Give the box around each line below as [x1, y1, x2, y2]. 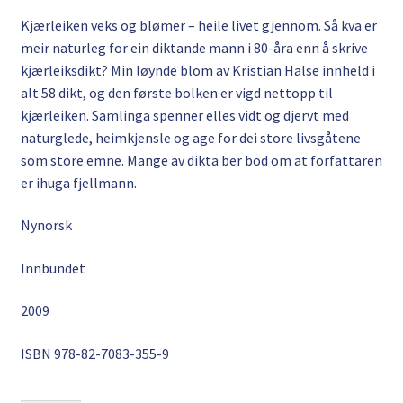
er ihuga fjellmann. [20, 173, 137, 192]
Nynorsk [20, 216, 72, 235]
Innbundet [20, 258, 85, 277]
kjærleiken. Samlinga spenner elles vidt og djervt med [20, 105, 349, 124]
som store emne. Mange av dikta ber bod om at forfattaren [20, 150, 382, 169]
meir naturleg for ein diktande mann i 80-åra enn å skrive [20, 38, 368, 57]
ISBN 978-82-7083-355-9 [20, 345, 169, 363]
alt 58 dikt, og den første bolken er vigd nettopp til [20, 83, 333, 102]
